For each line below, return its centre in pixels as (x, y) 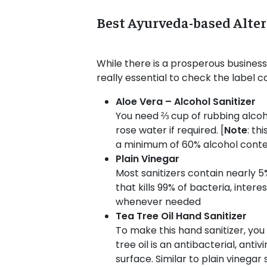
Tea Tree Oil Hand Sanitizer (181, 216)
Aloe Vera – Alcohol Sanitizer (185, 101)
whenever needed (158, 201)
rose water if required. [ (170, 130)
